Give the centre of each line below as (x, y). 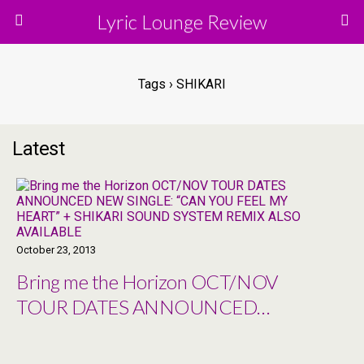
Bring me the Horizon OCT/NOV (147, 282)
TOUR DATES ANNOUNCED (137, 307)
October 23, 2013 (56, 250)
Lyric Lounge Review (182, 22)
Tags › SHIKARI (182, 84)
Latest (39, 149)
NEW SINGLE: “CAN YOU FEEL (146, 332)
